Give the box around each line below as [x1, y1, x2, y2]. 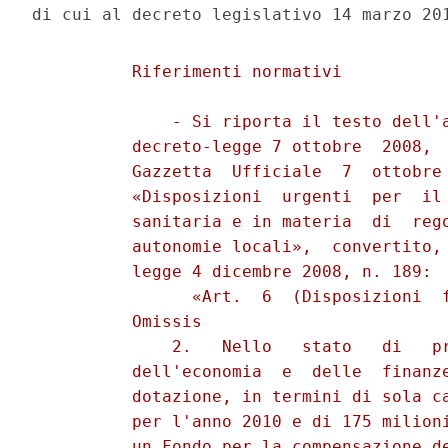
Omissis [32, 312, 213, 332]
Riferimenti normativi [32, 62, 353, 82]
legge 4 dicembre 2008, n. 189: [32, 262, 443, 282]
